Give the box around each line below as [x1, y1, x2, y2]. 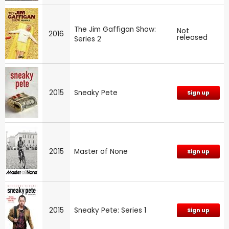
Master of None [74, 146, 128, 156]
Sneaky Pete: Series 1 [74, 205, 146, 215]
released [177, 32, 208, 42]
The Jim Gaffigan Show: [74, 24, 156, 34]
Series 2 [74, 34, 101, 44]
